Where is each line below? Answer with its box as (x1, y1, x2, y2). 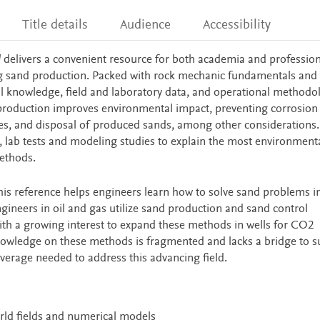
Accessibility (203, 19, 271, 32)
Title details (21, 19, 88, 32)
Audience (120, 19, 171, 32)
